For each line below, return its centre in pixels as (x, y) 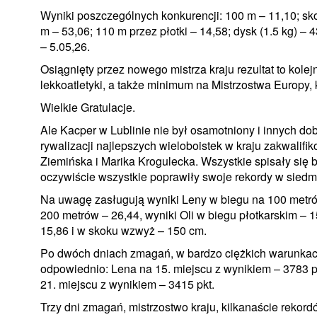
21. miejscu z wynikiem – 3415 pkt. (127, 284)
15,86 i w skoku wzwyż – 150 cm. (123, 230)
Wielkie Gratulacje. (88, 107)
